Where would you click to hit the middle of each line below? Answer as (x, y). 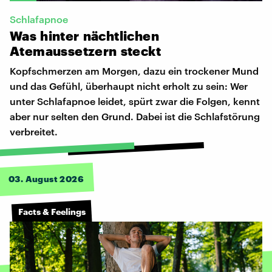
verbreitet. (34, 131)
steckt (141, 50)
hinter (60, 35)
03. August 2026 (46, 178)
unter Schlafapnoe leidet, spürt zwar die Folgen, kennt (135, 101)
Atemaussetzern (63, 50)
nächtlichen (121, 35)
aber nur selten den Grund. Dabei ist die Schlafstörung (135, 116)
